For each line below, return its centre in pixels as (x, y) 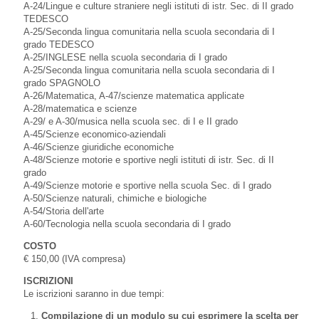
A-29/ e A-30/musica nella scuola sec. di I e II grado (131, 121)
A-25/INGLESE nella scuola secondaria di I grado (125, 57)
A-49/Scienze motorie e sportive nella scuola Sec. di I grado (147, 185)
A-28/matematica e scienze (80, 108)
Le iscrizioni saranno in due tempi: (94, 293)
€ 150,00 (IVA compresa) (74, 258)
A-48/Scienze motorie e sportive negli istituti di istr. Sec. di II (149, 159)
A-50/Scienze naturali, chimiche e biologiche (115, 198)
